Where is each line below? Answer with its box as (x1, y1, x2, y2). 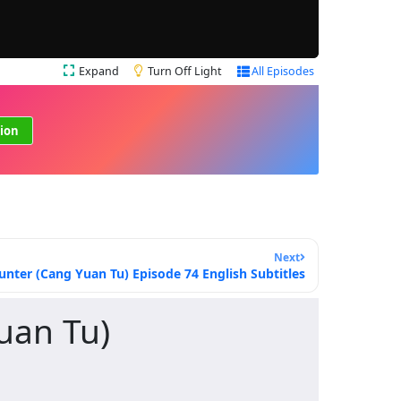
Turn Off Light (148, 64, 222, 80)
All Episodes (252, 64, 314, 80)
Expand (79, 64, 119, 80)
